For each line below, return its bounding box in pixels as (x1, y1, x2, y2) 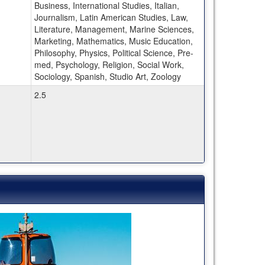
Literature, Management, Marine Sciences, (34, 22, 194, 35)
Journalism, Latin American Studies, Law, (34, 11, 188, 23)
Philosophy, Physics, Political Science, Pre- (34, 46, 193, 59)
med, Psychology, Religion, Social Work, (34, 58, 184, 70)
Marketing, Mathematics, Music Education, (34, 34, 193, 47)
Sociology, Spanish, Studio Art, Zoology (34, 70, 181, 82)
